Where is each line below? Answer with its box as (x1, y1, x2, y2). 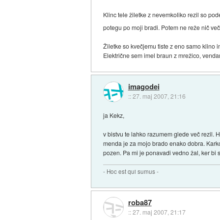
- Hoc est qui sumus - (103, 167, 159, 176)
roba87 (128, 196, 152, 208)
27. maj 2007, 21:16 (132, 92, 186, 101)
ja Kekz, (103, 111, 125, 120)
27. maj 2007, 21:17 (132, 207, 186, 216)
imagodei (128, 81, 160, 92)
